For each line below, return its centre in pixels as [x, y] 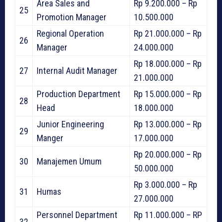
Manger [50, 138]
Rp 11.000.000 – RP [168, 215]
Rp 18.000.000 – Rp [168, 64]
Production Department [79, 94]
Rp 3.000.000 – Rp [166, 185]
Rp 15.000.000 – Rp [168, 94]
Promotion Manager [72, 17]
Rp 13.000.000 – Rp [168, 124]
